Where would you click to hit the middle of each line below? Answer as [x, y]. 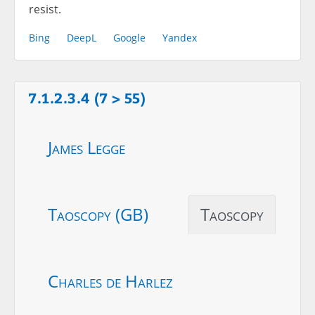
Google [129, 37]
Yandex [180, 37]
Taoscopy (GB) [98, 214]
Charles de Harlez [110, 281]
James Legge [86, 147]
